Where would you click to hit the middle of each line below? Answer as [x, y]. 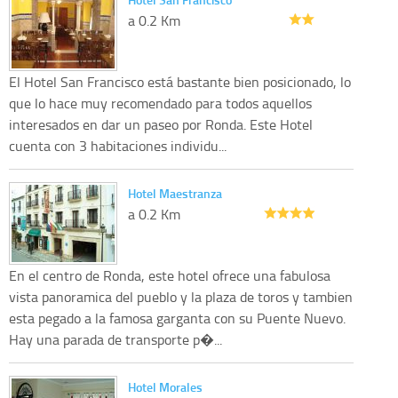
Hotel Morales [165, 387]
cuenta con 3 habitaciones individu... [118, 146]
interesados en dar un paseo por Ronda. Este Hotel [161, 125]
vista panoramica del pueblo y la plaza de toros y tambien [181, 297]
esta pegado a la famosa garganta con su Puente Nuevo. [177, 318]
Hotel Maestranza [175, 194]
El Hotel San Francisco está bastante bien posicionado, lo [180, 82]
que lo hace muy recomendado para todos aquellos [160, 103]
